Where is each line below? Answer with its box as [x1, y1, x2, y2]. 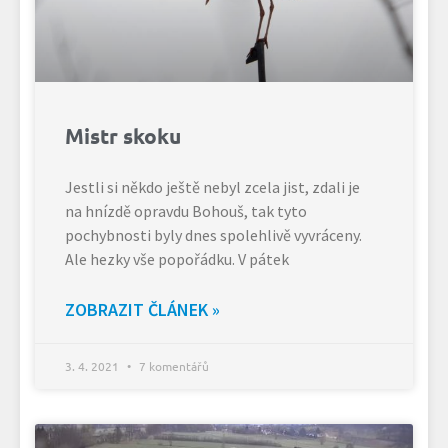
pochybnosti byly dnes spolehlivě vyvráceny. [65, 224, 362, 245]
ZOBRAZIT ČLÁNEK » [65, 297, 220, 321]
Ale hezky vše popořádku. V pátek [65, 248, 289, 269]
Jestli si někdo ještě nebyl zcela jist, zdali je [65, 176, 360, 197]
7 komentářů [136, 357, 209, 374]
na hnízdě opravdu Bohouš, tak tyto [65, 200, 307, 221]
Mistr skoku [65, 121, 181, 149]
